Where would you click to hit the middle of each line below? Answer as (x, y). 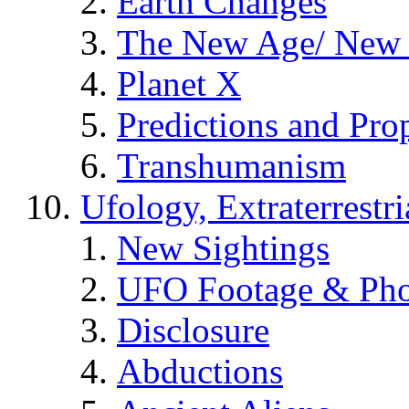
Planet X (179, 83)
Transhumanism (231, 165)
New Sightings (223, 247)
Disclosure (193, 330)
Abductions (200, 371)
